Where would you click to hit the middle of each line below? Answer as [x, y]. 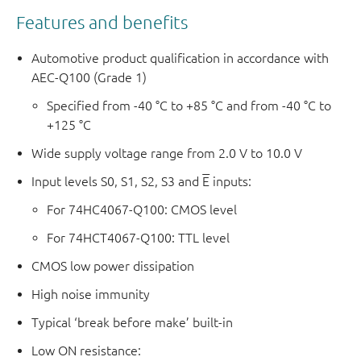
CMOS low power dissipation [113, 266]
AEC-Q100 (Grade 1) [89, 78]
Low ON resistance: [87, 351]
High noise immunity [91, 295]
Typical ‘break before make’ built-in [133, 323]
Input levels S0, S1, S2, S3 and [117, 182]
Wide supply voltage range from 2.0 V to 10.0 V [167, 154]
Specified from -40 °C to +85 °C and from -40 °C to [189, 106]
